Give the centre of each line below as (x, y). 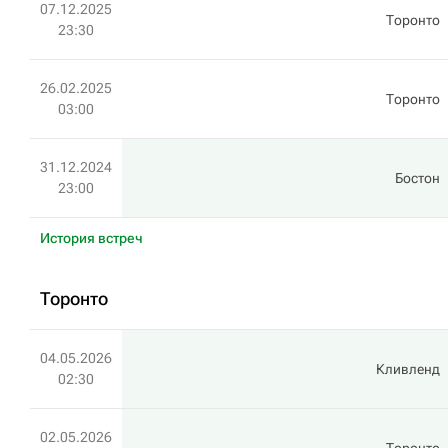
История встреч (91, 238)
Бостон (417, 178)
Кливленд (408, 369)
